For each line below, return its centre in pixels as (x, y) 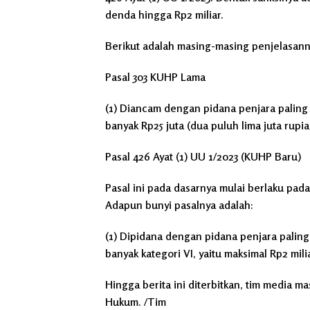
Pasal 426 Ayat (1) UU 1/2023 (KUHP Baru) (203, 156)
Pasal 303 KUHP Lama (155, 76)
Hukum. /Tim (136, 301)
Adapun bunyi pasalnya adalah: (179, 204)
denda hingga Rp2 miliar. (164, 14)
